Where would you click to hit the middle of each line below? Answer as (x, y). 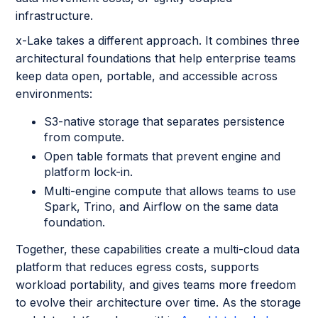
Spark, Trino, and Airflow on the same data (161, 206)
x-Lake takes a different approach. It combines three (158, 40)
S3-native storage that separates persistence (165, 121)
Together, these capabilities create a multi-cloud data (158, 249)
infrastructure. (55, 15)
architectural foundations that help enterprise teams (156, 58)
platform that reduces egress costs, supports (138, 267)
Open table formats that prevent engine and (163, 156)
